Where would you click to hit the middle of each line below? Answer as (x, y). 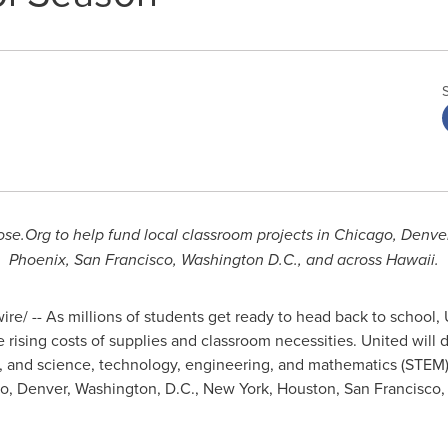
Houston (306, 388)
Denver (41, 388)
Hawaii (410, 259)
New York (235, 388)
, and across (342, 259)
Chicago (363, 234)
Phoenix (37, 259)
